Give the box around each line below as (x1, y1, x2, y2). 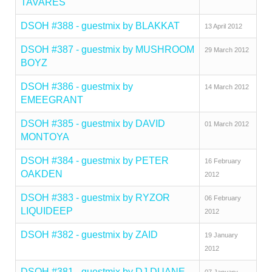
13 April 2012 (205, 22, 242, 30)
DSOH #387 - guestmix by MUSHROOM (21, 44, 194, 55)
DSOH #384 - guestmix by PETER (21, 155, 169, 166)
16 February (205, 157, 241, 165)
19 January (205, 231, 238, 239)
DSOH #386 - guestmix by (21, 81, 133, 92)
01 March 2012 (205, 120, 249, 127)
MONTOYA (21, 132, 69, 142)
